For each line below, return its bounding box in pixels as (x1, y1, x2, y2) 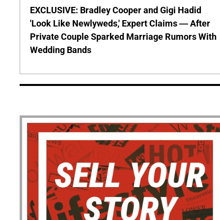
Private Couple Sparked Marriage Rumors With (30, 31, 217, 42)
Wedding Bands (30, 45, 91, 55)
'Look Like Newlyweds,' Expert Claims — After (30, 18, 210, 29)
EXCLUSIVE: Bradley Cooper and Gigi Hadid (30, 5, 201, 16)
